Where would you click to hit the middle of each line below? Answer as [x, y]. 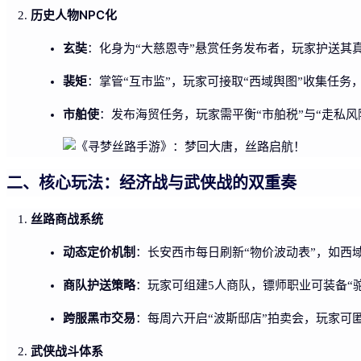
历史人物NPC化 [74, 15]
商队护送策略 [99, 284]
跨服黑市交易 [99, 317]
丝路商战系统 [67, 218]
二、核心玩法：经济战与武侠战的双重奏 [151, 183]
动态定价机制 [99, 251]
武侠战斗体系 [67, 351]
